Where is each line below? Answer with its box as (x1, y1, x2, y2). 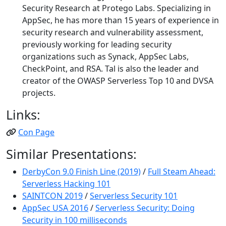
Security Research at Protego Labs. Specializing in (22, 3, 211, 14)
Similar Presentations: (6, 145, 137, 162)
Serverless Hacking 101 (22, 178, 110, 189)
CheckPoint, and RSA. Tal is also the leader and (22, 63, 199, 74)
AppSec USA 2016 (22, 202, 88, 213)
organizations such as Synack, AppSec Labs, (22, 51, 189, 62)
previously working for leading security (22, 39, 172, 50)
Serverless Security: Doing (95, 202, 195, 213)
